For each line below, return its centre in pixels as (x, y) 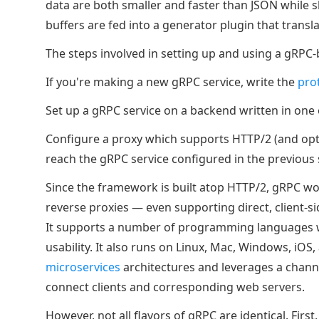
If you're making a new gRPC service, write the (172, 82)
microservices (83, 267)
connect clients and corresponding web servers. (175, 287)
